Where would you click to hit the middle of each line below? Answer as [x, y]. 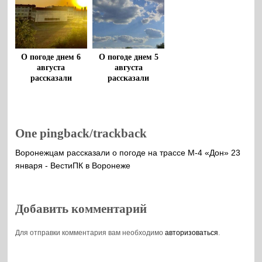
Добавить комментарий [81, 208]
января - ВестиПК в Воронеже [73, 166]
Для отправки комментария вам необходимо [90, 232]
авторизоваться [192, 232]
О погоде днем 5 [128, 57]
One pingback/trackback [81, 134]
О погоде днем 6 [51, 57]
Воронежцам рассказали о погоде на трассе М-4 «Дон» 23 [128, 153]
